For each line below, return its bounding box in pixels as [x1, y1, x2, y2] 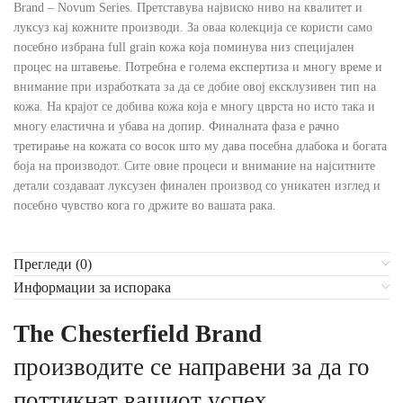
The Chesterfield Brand [13, 320, 262, 348]
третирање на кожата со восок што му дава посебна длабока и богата [13, 139, 387, 154]
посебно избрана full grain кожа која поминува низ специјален [13, 40, 354, 55]
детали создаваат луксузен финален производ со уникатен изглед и [13, 179, 381, 193]
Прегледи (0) [13, 256, 92, 273]
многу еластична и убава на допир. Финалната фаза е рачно [13, 120, 339, 134]
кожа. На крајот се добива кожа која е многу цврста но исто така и [13, 100, 375, 114]
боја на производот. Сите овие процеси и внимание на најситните [13, 159, 375, 174]
